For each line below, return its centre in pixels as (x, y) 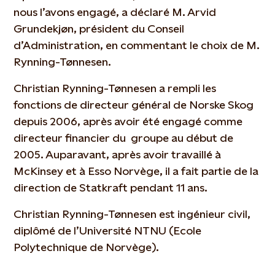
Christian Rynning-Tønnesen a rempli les (115, 88)
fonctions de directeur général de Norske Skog (134, 105)
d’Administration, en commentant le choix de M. (137, 45)
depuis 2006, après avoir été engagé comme (128, 121)
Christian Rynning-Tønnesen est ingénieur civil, (132, 214)
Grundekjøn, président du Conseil (99, 29)
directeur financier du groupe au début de (124, 138)
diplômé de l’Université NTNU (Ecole (108, 230)
